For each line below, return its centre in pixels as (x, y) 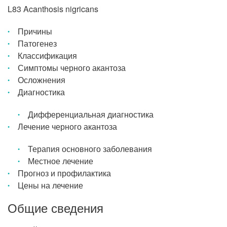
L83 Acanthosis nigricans (53, 9)
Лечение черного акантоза (67, 126)
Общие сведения (55, 207)
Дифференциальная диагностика (91, 114)
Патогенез (37, 43)
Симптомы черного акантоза (72, 68)
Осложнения (42, 80)
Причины (35, 31)
